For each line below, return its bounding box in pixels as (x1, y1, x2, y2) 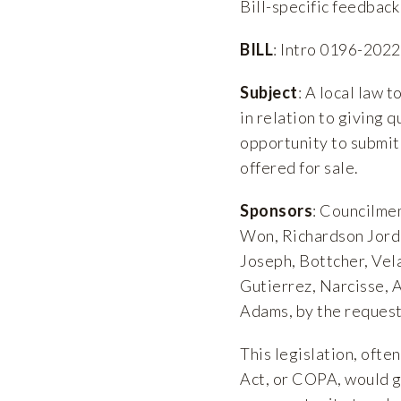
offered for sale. (240, 157, 359, 177)
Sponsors (240, 200, 312, 220)
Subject (240, 81, 298, 102)
